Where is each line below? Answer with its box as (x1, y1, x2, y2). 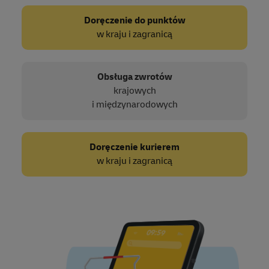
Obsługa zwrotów (97, 70, 172, 83)
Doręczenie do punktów (83, 14, 186, 26)
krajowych (113, 84, 156, 97)
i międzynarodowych (91, 98, 178, 110)
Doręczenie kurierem (89, 141, 180, 153)
